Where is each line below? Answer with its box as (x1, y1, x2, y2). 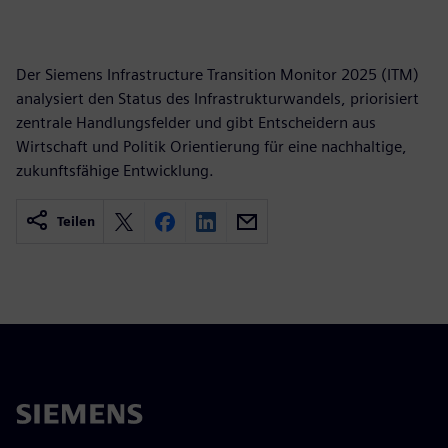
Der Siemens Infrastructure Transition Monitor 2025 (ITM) (16, 65, 419, 84)
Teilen (57, 214, 95, 229)
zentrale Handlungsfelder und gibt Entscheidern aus (16, 113, 376, 132)
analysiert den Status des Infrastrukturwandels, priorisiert (16, 89, 419, 108)
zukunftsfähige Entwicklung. (16, 161, 214, 180)
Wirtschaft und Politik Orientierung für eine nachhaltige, (16, 137, 407, 156)
